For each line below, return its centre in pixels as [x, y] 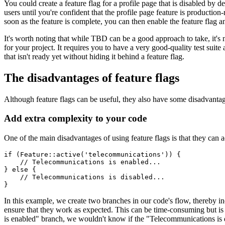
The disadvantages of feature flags [92, 78]
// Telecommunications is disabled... [84, 177]
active [68, 154]
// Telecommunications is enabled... [82, 162]
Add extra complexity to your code [75, 119]
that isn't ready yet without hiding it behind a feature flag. [94, 56]
